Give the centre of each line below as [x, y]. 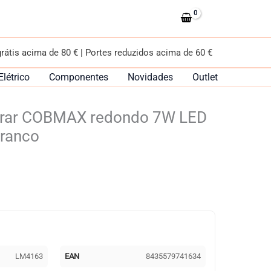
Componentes [79, 77]
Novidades [150, 77]
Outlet [205, 77]
